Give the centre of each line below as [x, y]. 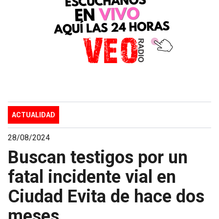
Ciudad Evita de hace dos [106, 196]
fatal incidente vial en [92, 177]
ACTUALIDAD [33, 115]
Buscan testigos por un [98, 157]
